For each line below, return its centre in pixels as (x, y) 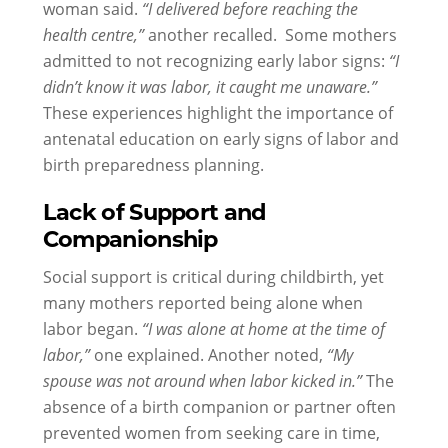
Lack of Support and (154, 211)
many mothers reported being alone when (202, 302)
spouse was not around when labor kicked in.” (202, 380)
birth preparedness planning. (153, 164)
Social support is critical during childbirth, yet (213, 276)
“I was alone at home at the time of (263, 328)
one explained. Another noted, (208, 354)
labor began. (92, 328)
